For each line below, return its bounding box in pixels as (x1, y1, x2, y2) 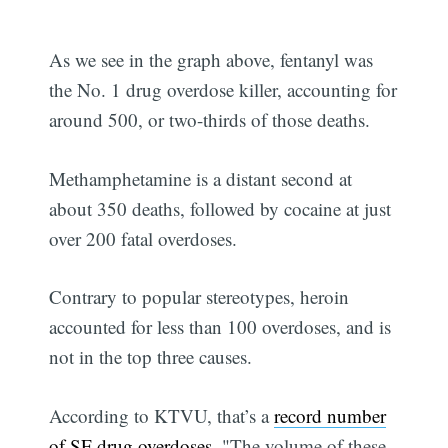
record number (274, 402, 387, 428)
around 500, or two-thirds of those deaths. (49, 107, 371, 133)
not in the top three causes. (49, 344, 253, 370)
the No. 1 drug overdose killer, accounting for (49, 77, 398, 103)
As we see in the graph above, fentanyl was (49, 47, 374, 73)
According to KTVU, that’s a (49, 402, 275, 428)
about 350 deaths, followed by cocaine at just (49, 195, 392, 221)
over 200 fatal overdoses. (49, 225, 238, 251)
